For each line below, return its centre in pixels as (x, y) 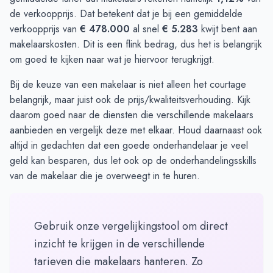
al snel (146, 29)
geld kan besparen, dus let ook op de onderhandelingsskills (133, 161)
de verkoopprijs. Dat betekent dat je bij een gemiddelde (126, 14)
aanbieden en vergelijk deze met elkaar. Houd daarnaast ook (136, 130)
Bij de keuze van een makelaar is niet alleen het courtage (128, 85)
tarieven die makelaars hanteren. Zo (119, 262)
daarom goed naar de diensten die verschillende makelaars (132, 115)
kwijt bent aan (228, 29)
